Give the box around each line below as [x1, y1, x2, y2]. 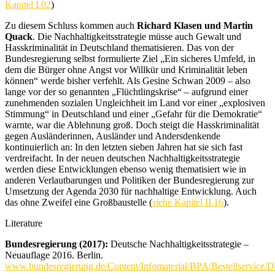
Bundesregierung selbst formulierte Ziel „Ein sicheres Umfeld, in [5, 53, 255, 64]
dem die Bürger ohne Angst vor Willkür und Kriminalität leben [5, 64, 247, 75]
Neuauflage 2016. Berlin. [5, 250, 103, 260]
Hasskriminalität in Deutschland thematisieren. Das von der [5, 42, 234, 53]
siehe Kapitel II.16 [152, 197, 223, 207]
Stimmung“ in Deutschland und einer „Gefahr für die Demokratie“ [5, 109, 262, 119]
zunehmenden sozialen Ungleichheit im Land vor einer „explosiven [5, 98, 265, 108]
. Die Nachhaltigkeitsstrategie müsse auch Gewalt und [33, 31, 241, 42]
